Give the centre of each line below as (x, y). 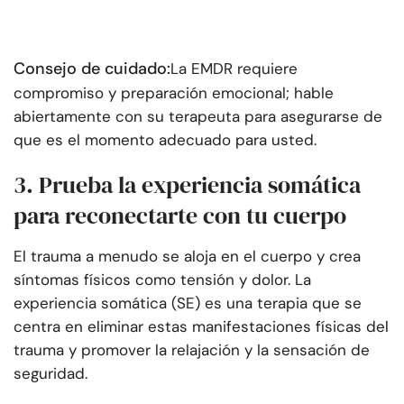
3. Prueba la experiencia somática (187, 185)
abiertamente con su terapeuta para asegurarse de (198, 117)
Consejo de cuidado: (92, 69)
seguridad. (50, 374)
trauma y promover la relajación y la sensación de (192, 350)
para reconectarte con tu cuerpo (180, 216)
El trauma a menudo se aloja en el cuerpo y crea (187, 257)
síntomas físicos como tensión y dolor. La (162, 280)
